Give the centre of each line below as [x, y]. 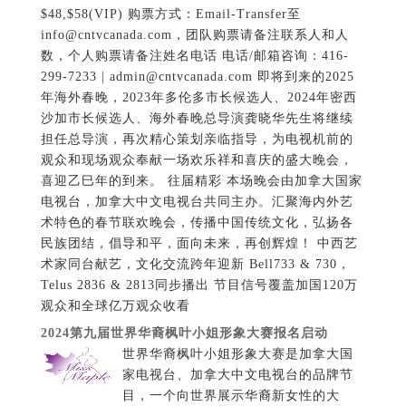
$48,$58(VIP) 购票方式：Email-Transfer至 [170, 14]
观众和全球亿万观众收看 [120, 306]
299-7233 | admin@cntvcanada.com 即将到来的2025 [197, 77]
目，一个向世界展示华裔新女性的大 [231, 396]
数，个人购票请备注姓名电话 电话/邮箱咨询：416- [194, 56]
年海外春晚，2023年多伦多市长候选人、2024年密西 [198, 98]
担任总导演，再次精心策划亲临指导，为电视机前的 [197, 140]
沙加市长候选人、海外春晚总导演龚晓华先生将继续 [197, 119]
